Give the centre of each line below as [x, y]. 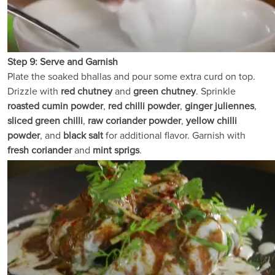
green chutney [165, 91]
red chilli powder [144, 106]
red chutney [87, 91]
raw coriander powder [134, 121]
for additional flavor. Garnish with [174, 135]
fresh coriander [40, 150]
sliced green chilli [45, 121]
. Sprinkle [216, 91]
